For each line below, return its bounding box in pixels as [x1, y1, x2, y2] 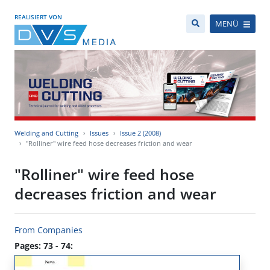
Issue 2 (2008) [120, 128, 161, 138]
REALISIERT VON [14, 13, 62, 21]
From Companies [14, 224, 83, 236]
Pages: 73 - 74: [14, 240, 73, 252]
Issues [90, 128, 108, 138]
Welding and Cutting [14, 128, 78, 138]
